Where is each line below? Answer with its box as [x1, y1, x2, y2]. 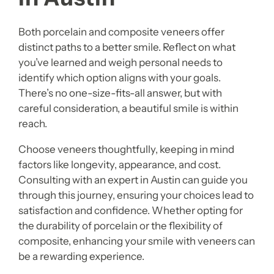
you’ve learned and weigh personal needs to [18, 56, 223, 68]
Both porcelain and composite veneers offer [18, 25, 224, 38]
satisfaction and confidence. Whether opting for [18, 204, 243, 217]
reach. [18, 117, 47, 130]
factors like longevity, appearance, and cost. [18, 158, 221, 171]
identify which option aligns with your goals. [18, 71, 221, 84]
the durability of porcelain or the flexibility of [18, 219, 223, 232]
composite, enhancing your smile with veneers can [18, 234, 255, 247]
